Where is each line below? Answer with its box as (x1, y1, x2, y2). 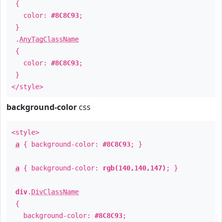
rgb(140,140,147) (103, 164, 166, 172)
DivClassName (31, 188, 79, 196)
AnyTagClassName (19, 35, 79, 43)
